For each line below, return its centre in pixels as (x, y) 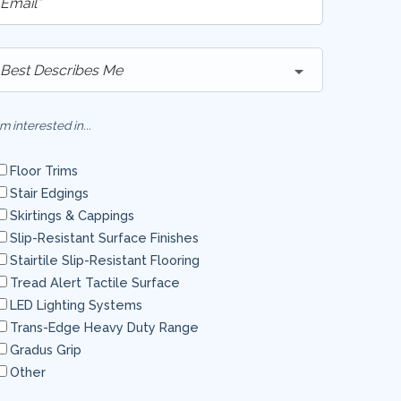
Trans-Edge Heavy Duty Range (104, 327)
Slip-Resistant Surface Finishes (104, 238)
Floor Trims (44, 171)
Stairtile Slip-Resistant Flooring (105, 260)
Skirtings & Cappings (72, 215)
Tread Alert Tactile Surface (95, 282)
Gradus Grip (46, 350)
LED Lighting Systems (76, 305)
